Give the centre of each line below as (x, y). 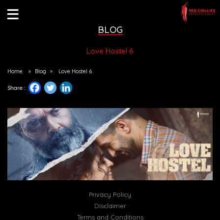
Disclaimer (110, 206)
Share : (16, 88)
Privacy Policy (110, 195)
